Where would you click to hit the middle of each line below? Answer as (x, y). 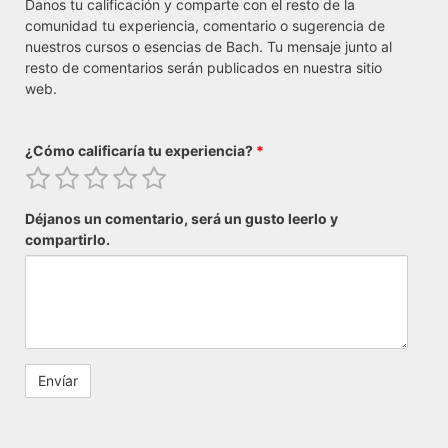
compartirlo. (67, 240)
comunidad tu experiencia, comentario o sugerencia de (205, 26)
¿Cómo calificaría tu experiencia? (140, 151)
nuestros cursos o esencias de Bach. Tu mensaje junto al (208, 47)
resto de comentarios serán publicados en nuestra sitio (203, 68)
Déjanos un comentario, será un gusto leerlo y (181, 219)
